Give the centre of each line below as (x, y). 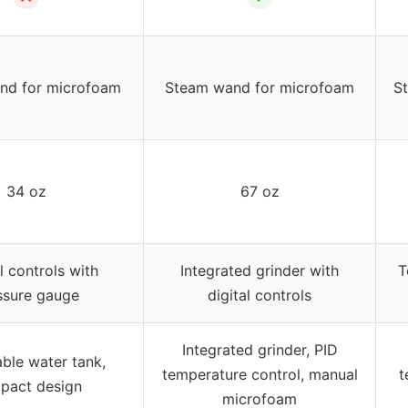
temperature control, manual (260, 374)
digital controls (260, 295)
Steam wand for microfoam (260, 87)
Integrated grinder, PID (260, 349)
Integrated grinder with (260, 270)
